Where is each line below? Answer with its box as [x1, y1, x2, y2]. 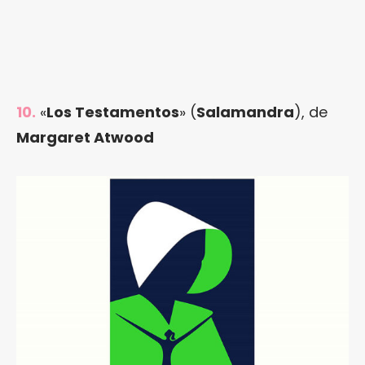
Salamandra [196, 102, 294, 122]
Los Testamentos [46, 102, 179, 122]
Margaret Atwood [16, 127, 154, 147]
